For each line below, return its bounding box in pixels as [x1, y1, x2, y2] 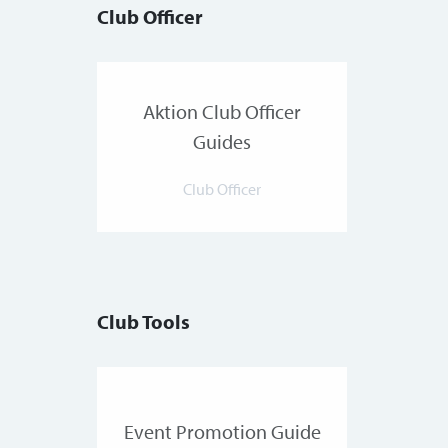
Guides [193, 129, 251, 155]
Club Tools [97, 309, 190, 335]
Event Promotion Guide [123, 419, 321, 445]
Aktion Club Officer [143, 99, 301, 125]
